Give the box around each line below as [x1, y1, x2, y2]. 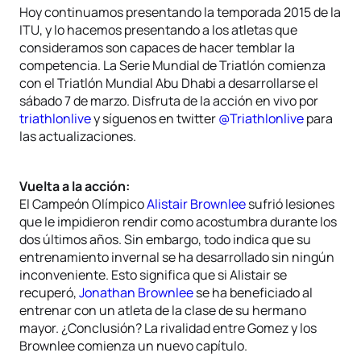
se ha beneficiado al [196, 284, 313, 301]
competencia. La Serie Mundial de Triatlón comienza [19, 56, 326, 74]
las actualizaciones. [19, 127, 136, 145]
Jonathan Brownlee [79, 284, 196, 301]
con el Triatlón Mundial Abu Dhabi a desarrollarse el [19, 74, 318, 92]
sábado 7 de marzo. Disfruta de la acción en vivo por [19, 92, 318, 110]
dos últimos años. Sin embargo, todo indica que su [19, 230, 311, 248]
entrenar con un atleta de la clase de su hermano [19, 301, 306, 319]
